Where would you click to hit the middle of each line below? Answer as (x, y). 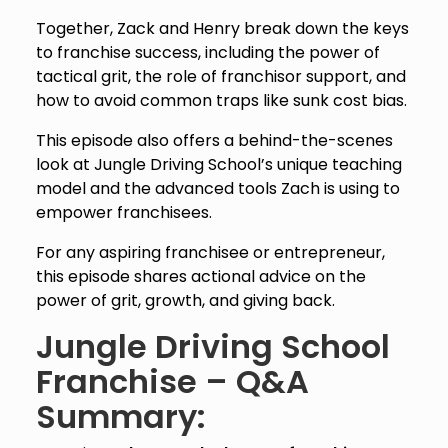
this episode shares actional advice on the (200, 276)
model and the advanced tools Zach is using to (217, 188)
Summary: (120, 416)
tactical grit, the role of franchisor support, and (220, 76)
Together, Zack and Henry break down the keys (222, 28)
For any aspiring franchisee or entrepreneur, (210, 252)
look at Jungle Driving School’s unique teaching (218, 164)
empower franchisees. (123, 212)
